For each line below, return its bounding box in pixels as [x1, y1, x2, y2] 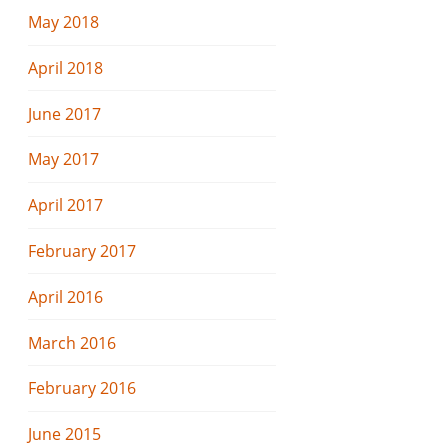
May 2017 [28, 148, 100, 171]
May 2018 [28, 11, 100, 34]
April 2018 [28, 56, 104, 79]
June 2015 [28, 423, 102, 446]
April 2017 [28, 194, 104, 217]
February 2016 [28, 377, 137, 400]
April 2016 [28, 285, 104, 308]
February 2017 [28, 240, 137, 263]
